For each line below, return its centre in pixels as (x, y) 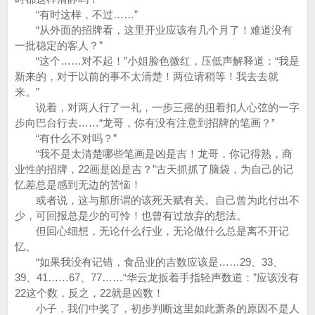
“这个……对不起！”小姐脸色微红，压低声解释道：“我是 (157, 61)
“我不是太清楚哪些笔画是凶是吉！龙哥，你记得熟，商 (154, 154)
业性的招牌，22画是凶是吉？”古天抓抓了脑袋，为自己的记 (154, 169)
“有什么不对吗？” (66, 138)
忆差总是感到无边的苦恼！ (78, 185)
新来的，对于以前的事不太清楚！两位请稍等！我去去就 (147, 76)
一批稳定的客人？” (59, 45)
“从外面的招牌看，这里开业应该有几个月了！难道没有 (154, 30)
